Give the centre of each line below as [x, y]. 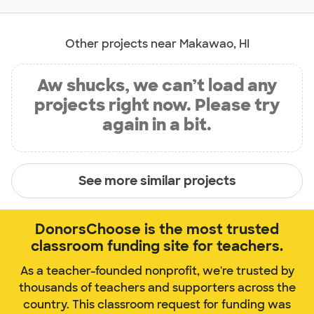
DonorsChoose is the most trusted [157, 230]
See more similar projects [157, 180]
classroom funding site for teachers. [157, 246]
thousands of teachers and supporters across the [157, 288]
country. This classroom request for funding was [157, 305]
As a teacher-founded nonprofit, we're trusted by [157, 271]
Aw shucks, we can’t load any [157, 86]
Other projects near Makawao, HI [157, 44]
